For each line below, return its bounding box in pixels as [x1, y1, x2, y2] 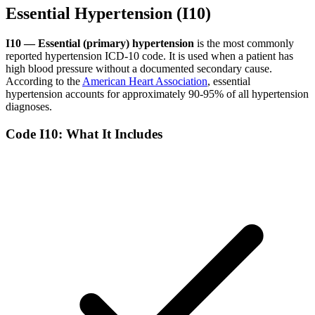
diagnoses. [6, 101, 52, 113]
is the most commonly [194, 37, 294, 50]
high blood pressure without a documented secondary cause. [6, 63, 272, 75]
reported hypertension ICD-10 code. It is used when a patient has [6, 50, 293, 63]
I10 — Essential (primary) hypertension [6, 37, 194, 50]
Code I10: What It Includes [6, 127, 162, 142]
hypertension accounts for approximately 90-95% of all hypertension [6, 88, 309, 101]
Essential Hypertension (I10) [6, 4, 211, 23]
